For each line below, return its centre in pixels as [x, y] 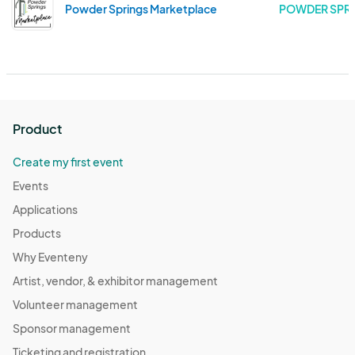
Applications [45, 210]
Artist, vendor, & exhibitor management [115, 281]
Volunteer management [75, 305]
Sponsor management [72, 328]
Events [31, 186]
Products [37, 233]
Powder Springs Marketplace [141, 9]
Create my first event [68, 162]
